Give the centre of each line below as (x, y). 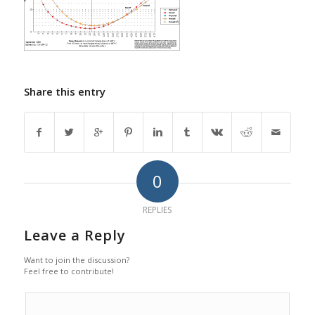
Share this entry (64, 92)
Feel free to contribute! (69, 271)
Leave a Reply (75, 236)
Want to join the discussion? (76, 260)
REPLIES (157, 210)
